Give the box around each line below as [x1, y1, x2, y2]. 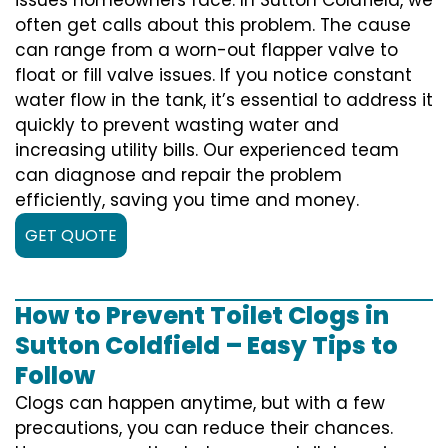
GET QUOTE [25, 223, 117, 247]
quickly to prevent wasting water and [15, 112, 339, 137]
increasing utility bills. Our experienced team [15, 137, 399, 162]
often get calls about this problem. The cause [15, 12, 411, 37]
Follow [15, 358, 95, 392]
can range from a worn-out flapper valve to [15, 37, 398, 62]
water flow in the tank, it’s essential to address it [15, 87, 433, 112]
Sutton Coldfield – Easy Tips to [15, 328, 398, 362]
